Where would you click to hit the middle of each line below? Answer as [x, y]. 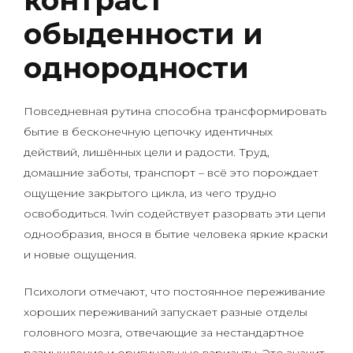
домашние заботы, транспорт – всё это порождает [171, 173]
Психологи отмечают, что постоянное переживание [175, 292]
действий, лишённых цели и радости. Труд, [147, 152]
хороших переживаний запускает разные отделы [165, 312]
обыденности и [143, 34]
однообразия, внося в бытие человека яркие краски [176, 234]
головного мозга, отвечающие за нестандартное [164, 333]
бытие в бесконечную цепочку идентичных [148, 132]
